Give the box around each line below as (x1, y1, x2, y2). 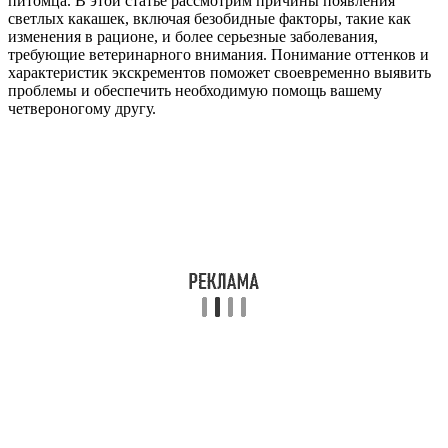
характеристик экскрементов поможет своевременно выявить (8, 63, 431, 81)
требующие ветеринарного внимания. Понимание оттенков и (8, 45, 429, 63)
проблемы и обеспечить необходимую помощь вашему (8, 81, 382, 99)
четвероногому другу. (8, 99, 156, 117)
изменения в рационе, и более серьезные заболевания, (8, 27, 378, 45)
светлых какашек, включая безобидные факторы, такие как (8, 9, 411, 27)
